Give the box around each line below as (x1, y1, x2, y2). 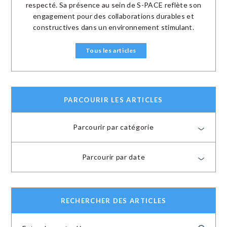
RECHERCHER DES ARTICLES (60, 197, 167, 205)
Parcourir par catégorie (73, 123, 154, 132)
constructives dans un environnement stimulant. (33, 23, 194, 32)
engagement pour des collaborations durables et (33, 12, 194, 21)
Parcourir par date (82, 153, 145, 162)
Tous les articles (85, 47, 137, 55)
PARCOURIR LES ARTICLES (64, 96, 163, 104)
